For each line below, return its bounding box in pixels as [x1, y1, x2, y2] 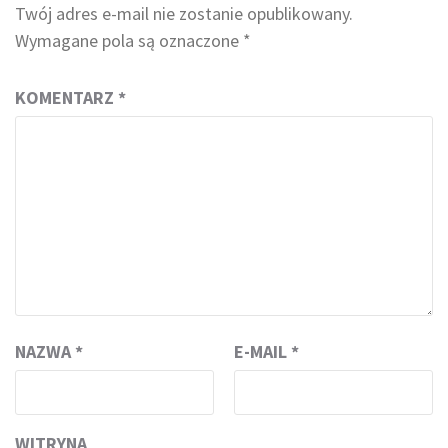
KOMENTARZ [15, 86, 118, 110]
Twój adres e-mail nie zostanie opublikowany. [15, 2, 353, 26]
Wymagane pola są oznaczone [15, 29, 243, 53]
